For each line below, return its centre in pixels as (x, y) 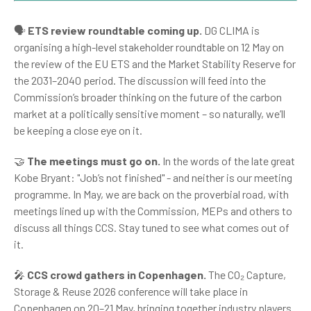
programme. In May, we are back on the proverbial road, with (151, 194)
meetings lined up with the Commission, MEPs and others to (153, 211)
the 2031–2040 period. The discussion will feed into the (140, 80)
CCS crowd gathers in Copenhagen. (117, 275)
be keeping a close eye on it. (78, 130)
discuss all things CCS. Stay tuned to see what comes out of (152, 227)
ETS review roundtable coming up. (115, 30)
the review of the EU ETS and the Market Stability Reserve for (155, 64)
